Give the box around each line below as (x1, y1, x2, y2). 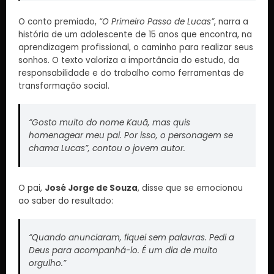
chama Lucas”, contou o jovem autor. (28, 143, 185, 155)
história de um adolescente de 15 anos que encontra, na (18, 28, 252, 40)
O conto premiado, (18, 15, 99, 28)
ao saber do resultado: (18, 194, 113, 207)
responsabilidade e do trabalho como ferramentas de (18, 67, 244, 79)
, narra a (214, 15, 248, 28)
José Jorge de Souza (45, 182, 138, 194)
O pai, (18, 182, 45, 194)
